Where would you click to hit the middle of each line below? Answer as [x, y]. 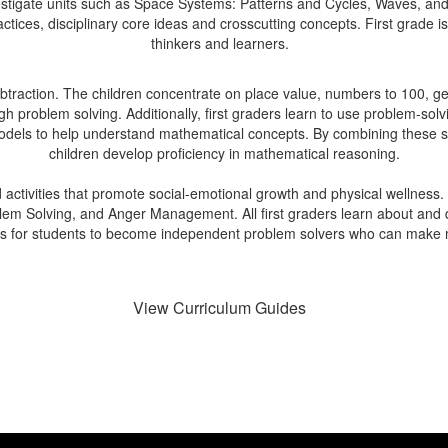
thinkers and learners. [224, 43]
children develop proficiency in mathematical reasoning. [224, 153]
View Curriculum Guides [219, 307]
